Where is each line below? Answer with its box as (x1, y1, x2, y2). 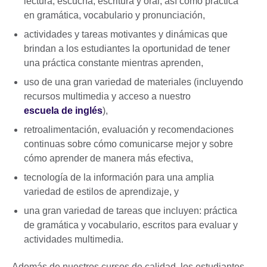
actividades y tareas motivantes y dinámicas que (24, 29, 228, 40)
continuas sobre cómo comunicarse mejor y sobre (24, 139, 233, 150)
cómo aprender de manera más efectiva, (24, 153, 195, 164)
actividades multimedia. (24, 234, 126, 245)
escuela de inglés (24, 105, 103, 116)
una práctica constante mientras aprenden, (24, 58, 203, 69)
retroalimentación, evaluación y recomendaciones (24, 125, 234, 135)
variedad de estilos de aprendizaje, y (24, 187, 179, 197)
